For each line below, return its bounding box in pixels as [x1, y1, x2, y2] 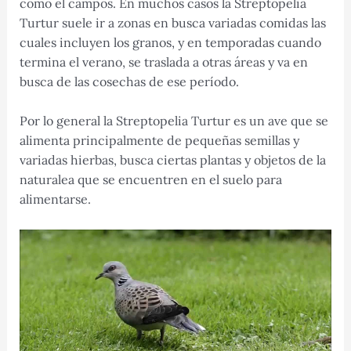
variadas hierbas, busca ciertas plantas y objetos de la [19, 152, 326, 168]
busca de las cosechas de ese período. [19, 73, 239, 89]
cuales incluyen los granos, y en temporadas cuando [19, 34, 321, 50]
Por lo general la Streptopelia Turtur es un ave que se [19, 113, 328, 129]
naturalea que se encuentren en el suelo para [19, 172, 282, 188]
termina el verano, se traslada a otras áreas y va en [19, 53, 308, 70]
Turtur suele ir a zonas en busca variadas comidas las [19, 14, 326, 31]
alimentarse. [19, 191, 91, 208]
